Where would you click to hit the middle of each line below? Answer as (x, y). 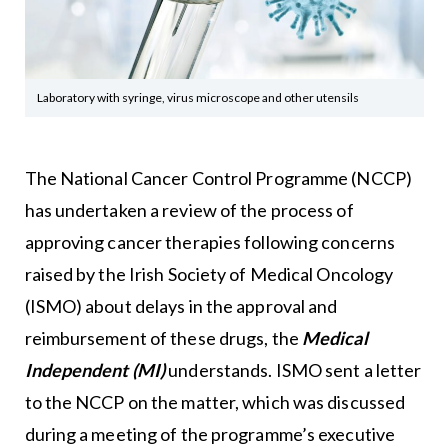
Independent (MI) (96, 370)
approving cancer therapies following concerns (210, 242)
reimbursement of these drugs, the (163, 338)
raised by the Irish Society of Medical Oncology (209, 274)
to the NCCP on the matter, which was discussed (215, 402)
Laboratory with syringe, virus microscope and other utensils (198, 98)
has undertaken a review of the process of (189, 210)
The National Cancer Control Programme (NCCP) (218, 178)
